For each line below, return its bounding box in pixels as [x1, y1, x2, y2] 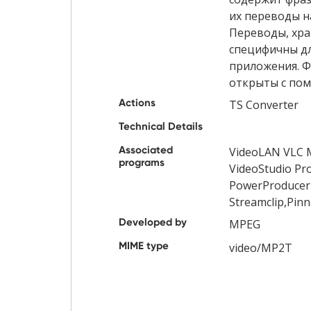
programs [119, 156, 165, 169]
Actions [119, 96, 155, 110]
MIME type [119, 239, 169, 253]
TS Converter [228, 97, 299, 113]
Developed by [119, 216, 187, 229]
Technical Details [119, 120, 203, 133]
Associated [119, 144, 173, 157]
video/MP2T [228, 240, 292, 256]
